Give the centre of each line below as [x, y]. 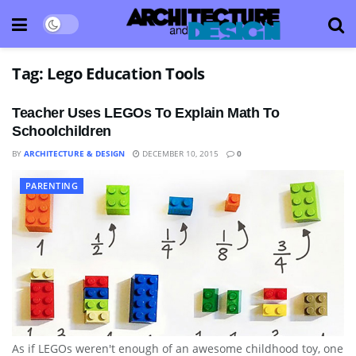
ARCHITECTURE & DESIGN [74, 153]
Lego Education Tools [126, 74]
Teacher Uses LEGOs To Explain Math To [146, 113]
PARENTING [52, 186]
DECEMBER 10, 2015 [179, 153]
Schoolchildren [62, 131]
